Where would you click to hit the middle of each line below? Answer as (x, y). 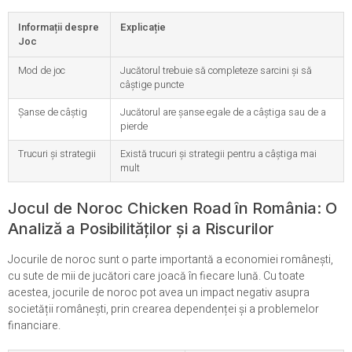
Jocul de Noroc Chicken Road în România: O (172, 209)
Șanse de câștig (53, 113)
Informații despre (59, 28)
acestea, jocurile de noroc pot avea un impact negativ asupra (159, 293)
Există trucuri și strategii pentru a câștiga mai (218, 154)
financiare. (34, 326)
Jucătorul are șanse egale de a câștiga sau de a (223, 113)
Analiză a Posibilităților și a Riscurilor (141, 229)
